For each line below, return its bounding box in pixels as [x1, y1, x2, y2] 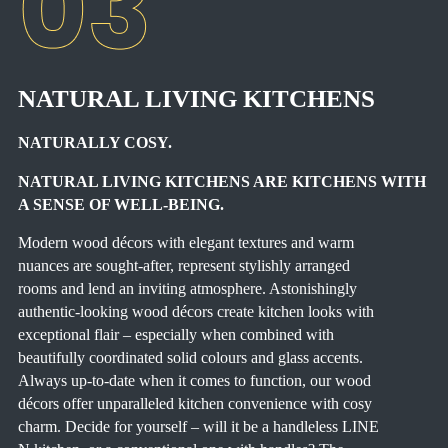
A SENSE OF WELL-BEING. [17, 196, 224, 214]
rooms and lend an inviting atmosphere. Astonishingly [17, 280, 357, 298]
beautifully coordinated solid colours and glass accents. [17, 349, 363, 367]
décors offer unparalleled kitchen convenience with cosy [17, 395, 372, 413]
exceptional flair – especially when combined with [17, 326, 334, 344]
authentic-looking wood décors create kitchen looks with [17, 303, 374, 321]
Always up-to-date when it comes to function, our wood [17, 372, 371, 390]
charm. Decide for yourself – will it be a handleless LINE [17, 418, 379, 436]
